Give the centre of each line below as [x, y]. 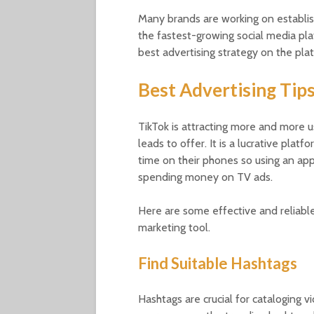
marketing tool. [174, 228]
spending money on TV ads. [205, 177]
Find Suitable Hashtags [218, 264]
